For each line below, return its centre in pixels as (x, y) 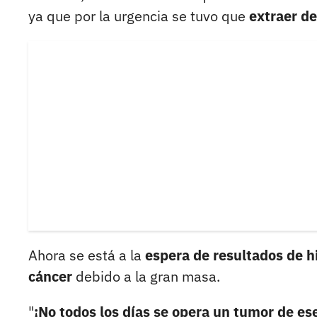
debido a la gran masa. (148, 277)
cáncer (52, 277)
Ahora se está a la (87, 255)
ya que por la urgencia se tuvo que (139, 16)
